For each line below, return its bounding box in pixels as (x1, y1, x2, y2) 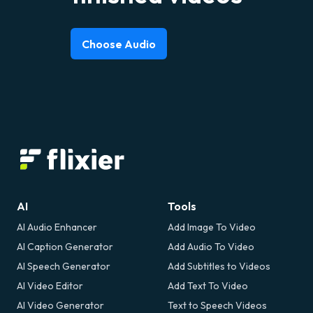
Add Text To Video (168, 279, 248, 293)
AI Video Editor (17, 279, 83, 293)
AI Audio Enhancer (17, 221, 97, 234)
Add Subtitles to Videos (168, 260, 270, 273)
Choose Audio (82, 36, 156, 51)
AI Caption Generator (17, 240, 113, 254)
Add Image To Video (168, 221, 256, 234)
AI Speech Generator (17, 260, 110, 273)
